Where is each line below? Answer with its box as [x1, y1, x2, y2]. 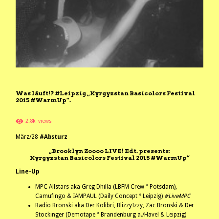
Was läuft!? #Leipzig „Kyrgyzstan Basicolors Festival [16, 89, 195, 97]
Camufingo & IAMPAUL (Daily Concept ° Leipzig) [35, 193, 164, 200]
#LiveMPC [164, 193, 190, 200]
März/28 [16, 133, 40, 141]
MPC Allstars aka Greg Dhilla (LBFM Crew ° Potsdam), [35, 183, 177, 191]
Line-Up [16, 168, 39, 175]
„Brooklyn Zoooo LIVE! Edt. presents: [49, 147, 170, 155]
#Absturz [40, 133, 67, 141]
